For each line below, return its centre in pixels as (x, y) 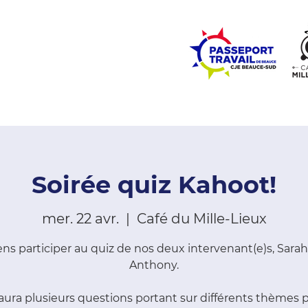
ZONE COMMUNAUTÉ (162, 113)
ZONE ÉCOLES (54, 113)
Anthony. (154, 265)
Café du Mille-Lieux (201, 219)
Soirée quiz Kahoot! (154, 185)
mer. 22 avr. (80, 219)
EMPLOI (254, 113)
